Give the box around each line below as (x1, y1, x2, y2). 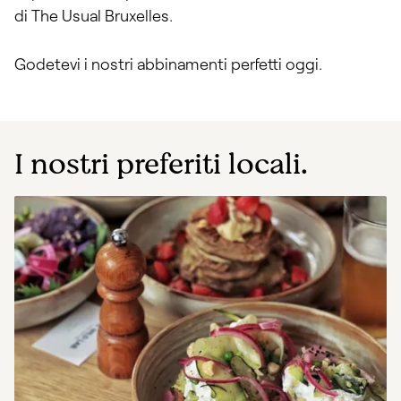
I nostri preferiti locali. (14, 142, 308, 185)
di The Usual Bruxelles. (14, 4, 173, 25)
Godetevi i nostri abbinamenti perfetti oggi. (14, 53, 322, 73)
